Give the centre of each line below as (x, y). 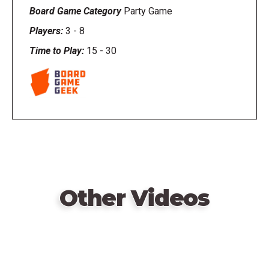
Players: (47, 31)
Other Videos (134, 198)
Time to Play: (58, 50)
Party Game (148, 11)
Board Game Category (76, 11)
